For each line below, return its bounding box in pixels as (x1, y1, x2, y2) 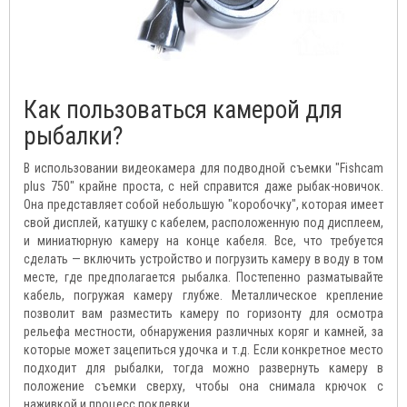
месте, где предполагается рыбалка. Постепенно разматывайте (24, 270, 383, 285)
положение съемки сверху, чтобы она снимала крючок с (24, 379, 383, 394)
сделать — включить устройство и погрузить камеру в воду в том (24, 252, 383, 267)
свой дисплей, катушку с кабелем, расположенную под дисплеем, (24, 215, 383, 231)
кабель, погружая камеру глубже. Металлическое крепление (24, 288, 383, 303)
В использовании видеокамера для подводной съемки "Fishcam (24, 161, 383, 176)
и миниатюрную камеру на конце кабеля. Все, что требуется (24, 233, 383, 249)
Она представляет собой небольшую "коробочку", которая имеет (24, 197, 383, 213)
